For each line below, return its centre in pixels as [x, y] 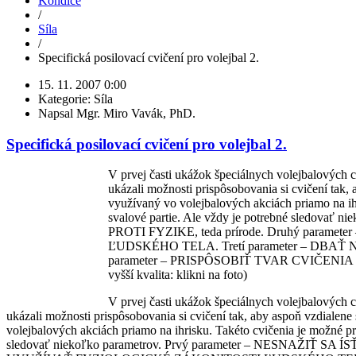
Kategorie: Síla [75, 99]
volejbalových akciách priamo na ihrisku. [111, 331]
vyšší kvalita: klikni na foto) [178, 275]
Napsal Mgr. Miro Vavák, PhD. [117, 113]
